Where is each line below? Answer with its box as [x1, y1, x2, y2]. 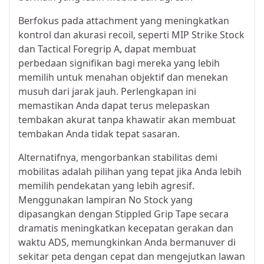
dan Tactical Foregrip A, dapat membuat [18, 42, 196, 56]
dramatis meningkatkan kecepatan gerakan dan [18, 222, 233, 235]
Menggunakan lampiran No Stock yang [18, 193, 193, 207]
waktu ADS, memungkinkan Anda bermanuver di [18, 236, 236, 249]
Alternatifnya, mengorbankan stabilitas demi [18, 151, 217, 164]
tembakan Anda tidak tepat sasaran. [18, 127, 180, 141]
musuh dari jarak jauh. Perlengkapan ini [18, 85, 196, 98]
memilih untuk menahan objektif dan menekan [18, 71, 228, 84]
